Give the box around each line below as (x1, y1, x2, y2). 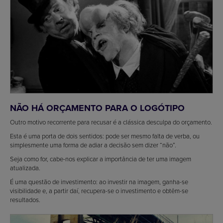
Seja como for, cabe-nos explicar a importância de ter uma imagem (10, 154, 191, 163)
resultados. (10, 195, 40, 204)
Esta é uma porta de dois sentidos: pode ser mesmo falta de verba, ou (10, 131, 200, 140)
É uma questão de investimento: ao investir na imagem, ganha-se (10, 177, 188, 186)
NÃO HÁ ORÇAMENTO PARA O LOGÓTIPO (10, 101, 185, 114)
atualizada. (10, 163, 40, 172)
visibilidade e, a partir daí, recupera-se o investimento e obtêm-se (10, 186, 188, 195)
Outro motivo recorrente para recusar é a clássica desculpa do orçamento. (10, 117, 212, 126)
